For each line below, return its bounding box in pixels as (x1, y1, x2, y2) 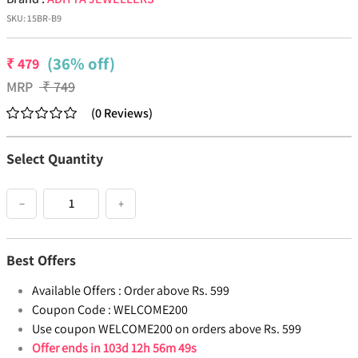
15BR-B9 (27, 12, 62, 25)
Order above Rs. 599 (124, 282, 229, 300)
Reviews (104, 105, 149, 122)
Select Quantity (6, 149, 103, 169)
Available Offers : (32, 282, 121, 300)
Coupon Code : (32, 301, 111, 319)
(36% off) (47, 53, 115, 75)
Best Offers (6, 251, 76, 270)
